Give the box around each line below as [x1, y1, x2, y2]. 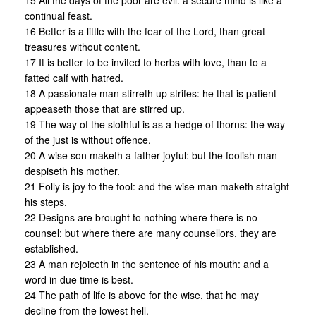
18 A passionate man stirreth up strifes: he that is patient [25, 86, 276, 101]
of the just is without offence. [25, 133, 151, 147]
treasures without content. [25, 39, 140, 54]
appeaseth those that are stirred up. [25, 102, 185, 116]
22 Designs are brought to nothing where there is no [25, 210, 257, 225]
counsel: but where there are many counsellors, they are [25, 226, 276, 241]
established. [25, 241, 78, 256]
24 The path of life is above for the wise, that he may [25, 288, 259, 303]
